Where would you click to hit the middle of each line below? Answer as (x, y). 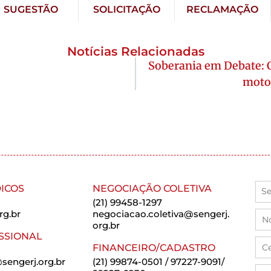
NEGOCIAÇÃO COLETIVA (152, 188)
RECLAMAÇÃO (223, 9)
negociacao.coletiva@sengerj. (161, 214)
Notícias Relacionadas (135, 51)
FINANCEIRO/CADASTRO (154, 247)
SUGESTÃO (31, 9)
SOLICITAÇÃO (126, 9)
